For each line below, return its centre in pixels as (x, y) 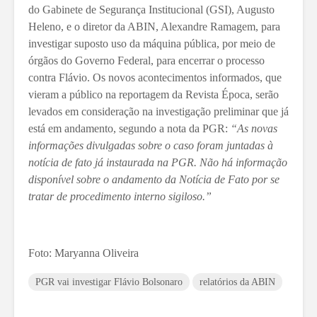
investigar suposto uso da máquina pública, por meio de (152, 44)
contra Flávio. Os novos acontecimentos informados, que (155, 78)
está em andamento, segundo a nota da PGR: (129, 129)
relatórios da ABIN (237, 282)
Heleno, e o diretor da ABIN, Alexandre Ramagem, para (154, 27)
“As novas (254, 129)
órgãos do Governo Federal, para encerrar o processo (146, 61)
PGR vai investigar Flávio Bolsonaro (109, 282)
